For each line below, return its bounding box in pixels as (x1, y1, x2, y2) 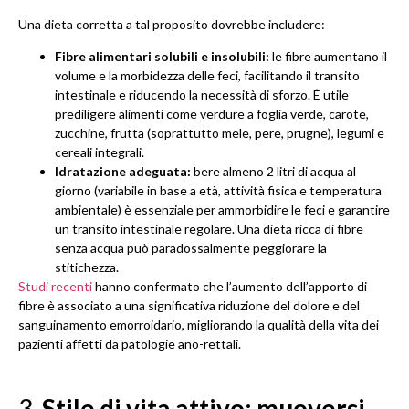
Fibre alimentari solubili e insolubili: (55, 48, 269, 64)
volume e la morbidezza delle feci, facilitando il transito (55, 68, 360, 83)
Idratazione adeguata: (55, 163, 191, 179)
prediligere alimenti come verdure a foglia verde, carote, (55, 106, 369, 121)
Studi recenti (18, 278, 92, 294)
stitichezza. (55, 259, 119, 275)
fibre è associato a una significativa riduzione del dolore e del (18, 298, 360, 313)
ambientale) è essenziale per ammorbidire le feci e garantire (55, 202, 390, 217)
